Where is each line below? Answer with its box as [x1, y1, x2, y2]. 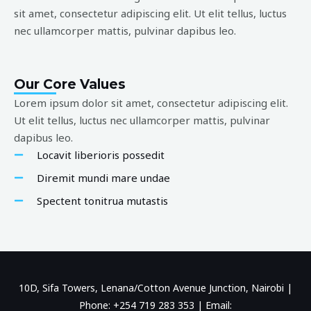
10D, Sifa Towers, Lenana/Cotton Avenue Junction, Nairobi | [19, 280, 292, 294]
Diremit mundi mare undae [36, 170, 170, 185]
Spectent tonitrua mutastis [36, 193, 168, 208]
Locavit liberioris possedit [36, 147, 165, 162]
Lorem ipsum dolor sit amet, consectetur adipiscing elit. [14, 95, 288, 110]
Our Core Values [14, 76, 126, 92]
